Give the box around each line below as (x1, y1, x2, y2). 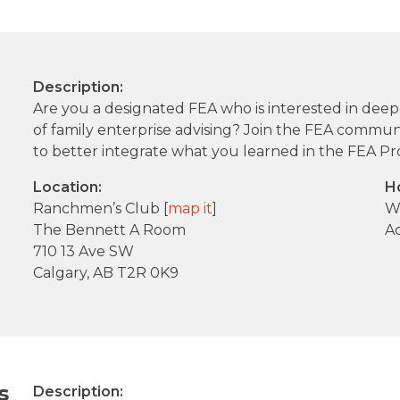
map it (168, 200, 213, 218)
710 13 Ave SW (33, 243, 135, 261)
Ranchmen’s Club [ (33, 200, 169, 218)
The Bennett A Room (33, 221, 187, 239)
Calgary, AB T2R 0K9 (33, 264, 179, 282)
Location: (33, 179, 103, 196)
